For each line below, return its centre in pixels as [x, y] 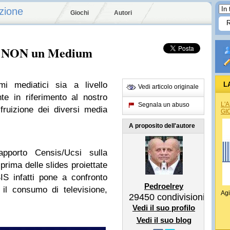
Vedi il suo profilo [164, 208]
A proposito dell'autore [162, 126]
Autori [123, 13]
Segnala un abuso [164, 105]
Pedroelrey [164, 186]
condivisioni [180, 197]
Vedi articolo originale [168, 87]
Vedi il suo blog [164, 220]
